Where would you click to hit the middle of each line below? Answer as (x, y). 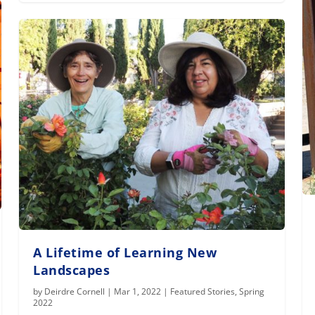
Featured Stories (203, 292)
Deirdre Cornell (75, 292)
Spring (252, 292)
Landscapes (72, 270)
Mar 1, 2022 (138, 292)
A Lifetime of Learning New (125, 253)
